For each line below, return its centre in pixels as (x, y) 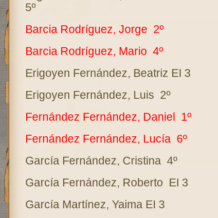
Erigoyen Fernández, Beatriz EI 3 (108, 73)
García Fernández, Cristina (93, 161)
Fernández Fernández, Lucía (98, 139)
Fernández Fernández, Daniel (100, 117)
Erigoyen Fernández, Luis (90, 95)
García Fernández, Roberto (94, 182)
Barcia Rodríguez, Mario (86, 51)
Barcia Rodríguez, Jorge (86, 29)
